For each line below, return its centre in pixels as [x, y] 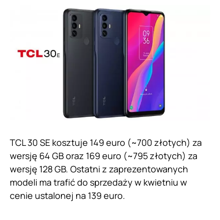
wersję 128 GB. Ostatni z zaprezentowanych [99, 169]
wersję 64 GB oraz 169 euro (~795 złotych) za [104, 156]
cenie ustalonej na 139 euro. [69, 196]
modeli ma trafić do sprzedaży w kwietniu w [98, 182]
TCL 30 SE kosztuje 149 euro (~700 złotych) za [106, 143]
